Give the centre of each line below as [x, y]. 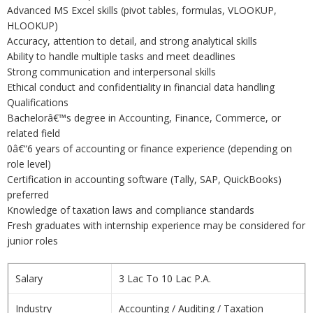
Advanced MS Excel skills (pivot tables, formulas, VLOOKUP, [142, 10]
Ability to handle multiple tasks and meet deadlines [121, 56]
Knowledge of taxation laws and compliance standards [131, 210]
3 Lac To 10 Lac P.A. [165, 278]
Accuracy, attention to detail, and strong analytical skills [132, 41]
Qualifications [38, 102]
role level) [29, 164]
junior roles [32, 241]
